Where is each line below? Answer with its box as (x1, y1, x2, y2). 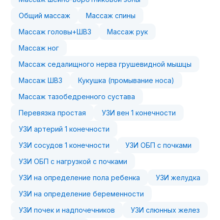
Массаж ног (19, 44, 59, 52)
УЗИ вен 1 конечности (102, 109, 176, 117)
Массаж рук (107, 27, 148, 36)
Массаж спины (86, 11, 136, 20)
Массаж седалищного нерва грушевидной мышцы (19, 60, 192, 68)
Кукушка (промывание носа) (78, 76, 175, 84)
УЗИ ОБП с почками (125, 141, 192, 149)
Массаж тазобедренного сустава (19, 92, 136, 101)
